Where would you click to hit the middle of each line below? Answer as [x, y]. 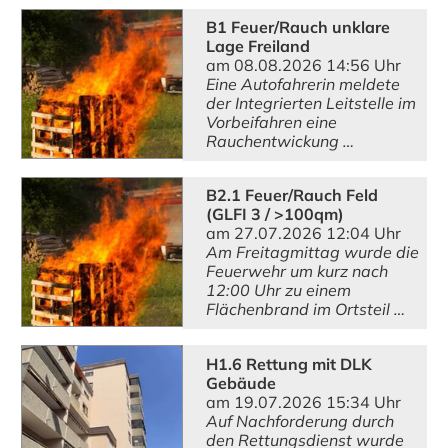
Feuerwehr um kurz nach [296, 271]
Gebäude [240, 382]
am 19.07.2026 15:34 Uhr [303, 401]
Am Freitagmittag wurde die [312, 252]
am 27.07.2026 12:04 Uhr [303, 233]
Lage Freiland [257, 46]
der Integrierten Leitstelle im [310, 103]
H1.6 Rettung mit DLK [288, 363]
